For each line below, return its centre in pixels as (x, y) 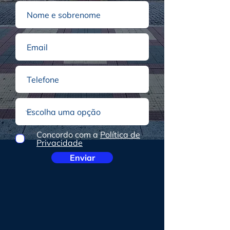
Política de (120, 135)
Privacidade (60, 143)
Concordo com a (67, 135)
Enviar (82, 158)
